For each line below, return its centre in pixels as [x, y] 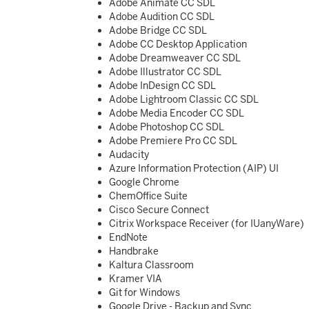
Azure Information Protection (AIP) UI [194, 168]
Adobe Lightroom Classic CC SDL [184, 99]
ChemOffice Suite [148, 196]
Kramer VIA [136, 279]
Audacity [129, 154]
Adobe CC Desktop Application [178, 44]
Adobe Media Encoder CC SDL [177, 113]
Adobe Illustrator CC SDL [165, 72]
